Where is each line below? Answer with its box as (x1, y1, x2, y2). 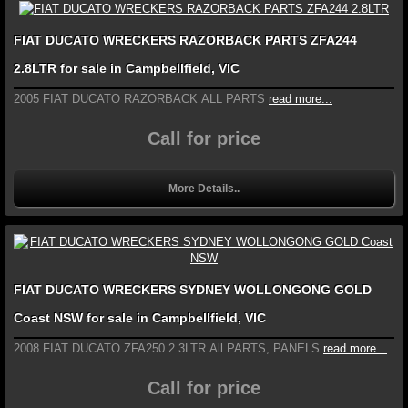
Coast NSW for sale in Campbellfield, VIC (87, 311, 266, 326)
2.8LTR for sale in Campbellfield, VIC (14, 61, 240, 76)
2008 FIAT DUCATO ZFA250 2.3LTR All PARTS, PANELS (14, 342, 320, 356)
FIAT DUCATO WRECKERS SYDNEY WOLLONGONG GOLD (14, 282, 372, 298)
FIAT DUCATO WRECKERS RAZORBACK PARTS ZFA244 (14, 33, 357, 48)
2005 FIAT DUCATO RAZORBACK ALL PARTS (14, 92, 265, 107)
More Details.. (168, 182, 240, 196)
